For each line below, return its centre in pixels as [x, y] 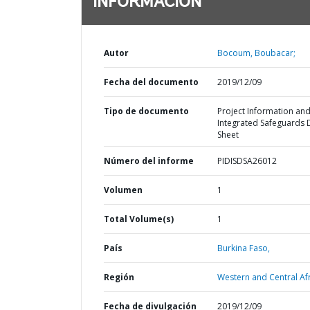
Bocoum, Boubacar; [256, 53]
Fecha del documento [151, 82]
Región [119, 277]
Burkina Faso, [243, 248]
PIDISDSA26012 [247, 161]
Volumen [123, 190]
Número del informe [149, 161]
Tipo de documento [146, 111]
